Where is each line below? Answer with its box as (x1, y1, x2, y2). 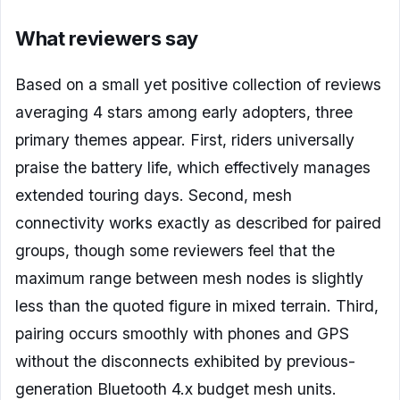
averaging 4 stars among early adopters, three (15, 103, 353, 122)
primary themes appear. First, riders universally (15, 130, 354, 150)
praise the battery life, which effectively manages (15, 158, 371, 178)
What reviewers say (15, 27, 199, 51)
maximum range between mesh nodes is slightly (15, 269, 363, 288)
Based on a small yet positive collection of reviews (15, 75, 381, 95)
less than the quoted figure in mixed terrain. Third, (15, 296, 379, 316)
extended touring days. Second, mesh (15, 186, 292, 205)
